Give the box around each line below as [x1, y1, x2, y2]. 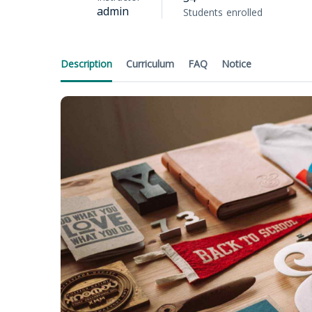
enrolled [226, 5, 263, 19]
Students [183, 5, 223, 19]
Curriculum [126, 56, 174, 70]
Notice [221, 56, 251, 70]
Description [61, 56, 112, 70]
